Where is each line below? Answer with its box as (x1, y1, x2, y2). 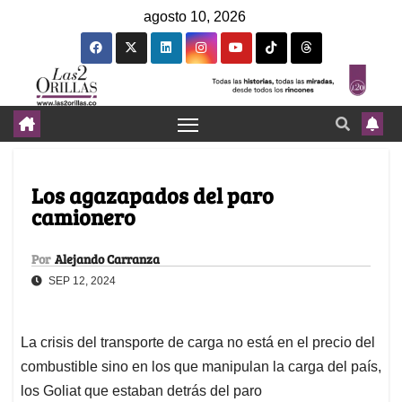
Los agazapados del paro (31, 180, 274, 211)
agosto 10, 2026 (143, 9, 246, 24)
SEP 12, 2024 (46, 275, 116, 288)
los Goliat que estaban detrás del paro (21, 383, 262, 399)
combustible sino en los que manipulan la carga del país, (21, 359, 381, 375)
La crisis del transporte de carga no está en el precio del (21, 335, 375, 351)
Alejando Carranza (55, 250, 160, 268)
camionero (31, 202, 135, 232)
